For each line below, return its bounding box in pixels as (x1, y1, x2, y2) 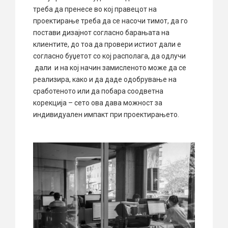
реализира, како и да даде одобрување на (33, 75, 177, 84)
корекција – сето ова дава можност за (33, 99, 162, 107)
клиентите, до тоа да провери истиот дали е (33, 40, 181, 49)
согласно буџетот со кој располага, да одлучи (33, 52, 186, 61)
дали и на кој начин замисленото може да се (33, 64, 186, 72)
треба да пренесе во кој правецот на (33, 5, 157, 14)
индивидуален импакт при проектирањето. (33, 110, 179, 119)
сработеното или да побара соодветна (33, 87, 163, 96)
